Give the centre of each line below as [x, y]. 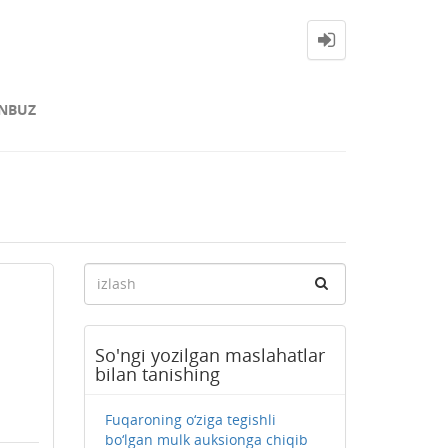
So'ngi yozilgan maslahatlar [209, 355]
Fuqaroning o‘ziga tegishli [190, 419]
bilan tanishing [157, 374]
